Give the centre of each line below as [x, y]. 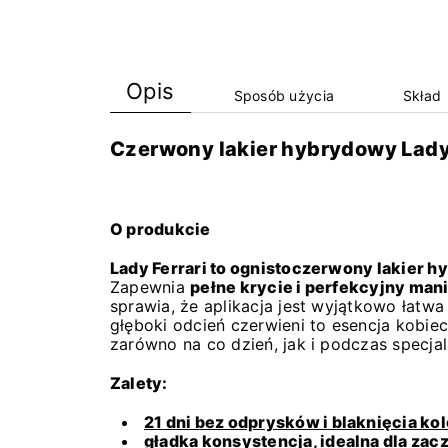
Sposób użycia [284, 96]
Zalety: [139, 383]
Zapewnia [150, 287]
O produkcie [160, 229]
